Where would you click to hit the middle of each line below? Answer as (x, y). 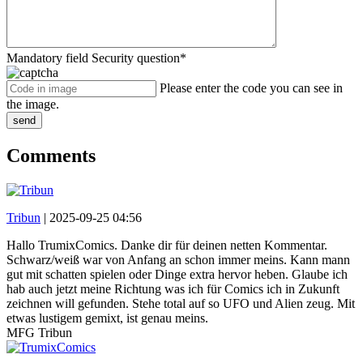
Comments (51, 155)
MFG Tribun (39, 332)
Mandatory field (49, 58)
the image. (33, 105)
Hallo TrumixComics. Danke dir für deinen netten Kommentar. (167, 245)
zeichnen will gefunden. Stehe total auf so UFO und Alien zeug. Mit (181, 303)
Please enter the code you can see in (251, 88)
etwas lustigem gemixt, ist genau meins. (107, 318)
